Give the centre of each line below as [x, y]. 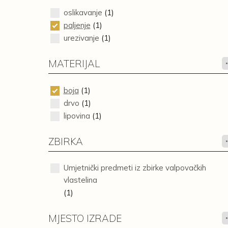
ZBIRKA [65, 141]
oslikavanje [83, 12]
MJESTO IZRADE [85, 218]
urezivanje [81, 38]
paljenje [77, 25]
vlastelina [80, 180]
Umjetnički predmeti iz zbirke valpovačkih [135, 168]
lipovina [77, 116]
